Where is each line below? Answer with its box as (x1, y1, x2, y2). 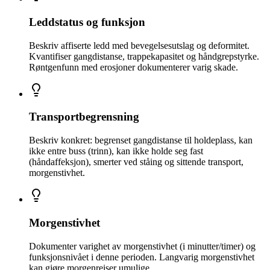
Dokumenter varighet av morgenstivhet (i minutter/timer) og (29, 240, 256, 251)
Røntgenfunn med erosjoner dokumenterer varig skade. (29, 61, 238, 72)
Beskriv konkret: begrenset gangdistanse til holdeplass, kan (29, 135, 253, 146)
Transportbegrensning (29, 110, 139, 124)
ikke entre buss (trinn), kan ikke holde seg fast (29, 146, 203, 157)
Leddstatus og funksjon (29, 15, 145, 28)
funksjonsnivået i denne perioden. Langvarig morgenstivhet (29, 251, 254, 262)
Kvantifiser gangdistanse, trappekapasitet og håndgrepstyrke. (29, 51, 259, 61)
